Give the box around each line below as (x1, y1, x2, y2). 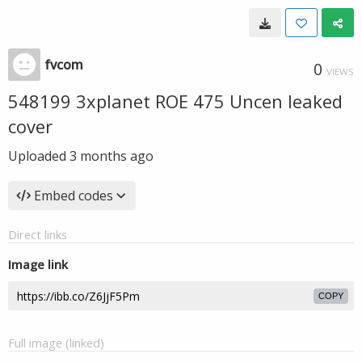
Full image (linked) (8, 335, 104, 351)
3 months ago (69, 147, 154, 165)
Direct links (8, 226, 67, 242)
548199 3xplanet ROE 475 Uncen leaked (8, 89, 343, 113)
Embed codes (34, 187, 113, 204)
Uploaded (8, 147, 69, 165)
